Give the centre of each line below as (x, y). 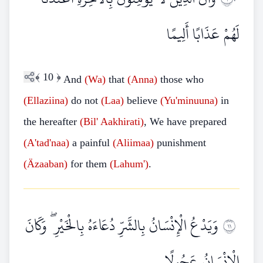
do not (85, 100)
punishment (180, 143)
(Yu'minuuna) (189, 100)
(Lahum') (129, 164)
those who (181, 79)
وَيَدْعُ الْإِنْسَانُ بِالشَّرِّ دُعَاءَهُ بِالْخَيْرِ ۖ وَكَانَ (122, 225)
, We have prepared (185, 122)
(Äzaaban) (45, 164)
